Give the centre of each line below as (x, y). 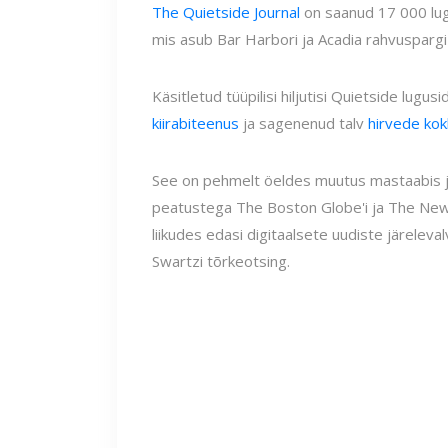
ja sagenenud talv (303, 123)
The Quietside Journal (226, 12)
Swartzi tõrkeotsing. (221, 261)
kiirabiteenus (195, 123)
